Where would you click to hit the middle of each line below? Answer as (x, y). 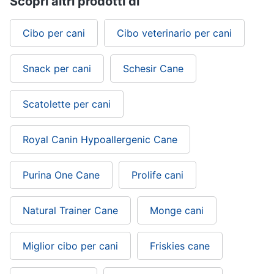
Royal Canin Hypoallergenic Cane (100, 139)
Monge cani (177, 210)
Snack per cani (57, 68)
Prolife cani (157, 175)
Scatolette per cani (67, 104)
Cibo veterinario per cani (174, 33)
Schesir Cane (153, 68)
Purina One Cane (61, 175)
